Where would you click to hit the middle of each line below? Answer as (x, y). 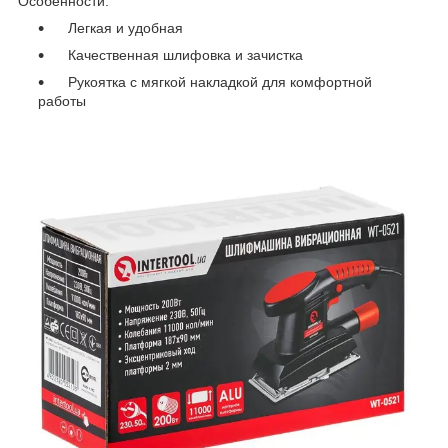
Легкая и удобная (117, 28)
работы (62, 101)
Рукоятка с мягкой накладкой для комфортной (212, 82)
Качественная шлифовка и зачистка (177, 55)
